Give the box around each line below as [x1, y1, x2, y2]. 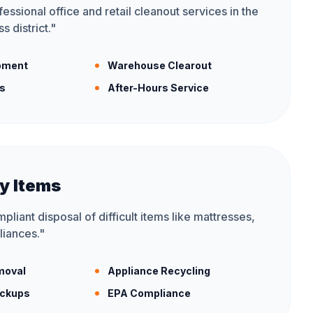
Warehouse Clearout [108, 59, 212, 71]
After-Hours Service [108, 82, 209, 94]
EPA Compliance [108, 287, 191, 299]
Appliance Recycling [108, 265, 210, 277]
